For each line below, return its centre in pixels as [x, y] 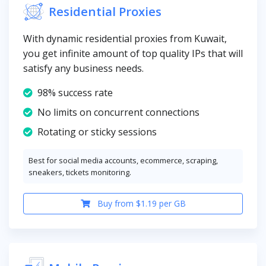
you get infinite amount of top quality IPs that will [133, 53]
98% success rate [75, 92]
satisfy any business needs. [83, 68]
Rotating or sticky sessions [97, 132]
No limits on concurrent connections [118, 112]
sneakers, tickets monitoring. [80, 172]
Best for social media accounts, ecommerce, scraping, [123, 160]
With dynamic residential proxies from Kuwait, [125, 38]
